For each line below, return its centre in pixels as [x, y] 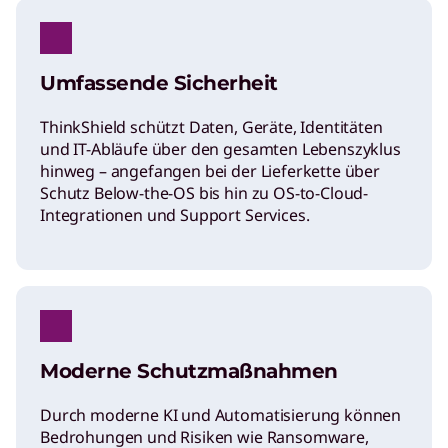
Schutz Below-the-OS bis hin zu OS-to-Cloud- [204, 193]
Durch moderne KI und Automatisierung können [221, 415]
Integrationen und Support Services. [175, 215]
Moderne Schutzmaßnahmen [189, 371]
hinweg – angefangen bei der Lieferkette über [210, 171]
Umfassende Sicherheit [159, 83]
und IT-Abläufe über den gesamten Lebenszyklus [220, 149]
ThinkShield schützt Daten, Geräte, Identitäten [211, 127]
